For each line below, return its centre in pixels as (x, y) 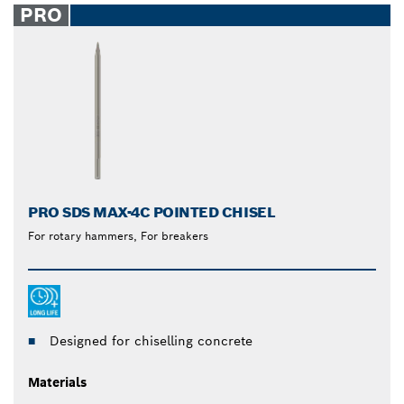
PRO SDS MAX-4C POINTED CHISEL (152, 212)
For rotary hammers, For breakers (118, 235)
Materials (57, 382)
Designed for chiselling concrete (151, 340)
